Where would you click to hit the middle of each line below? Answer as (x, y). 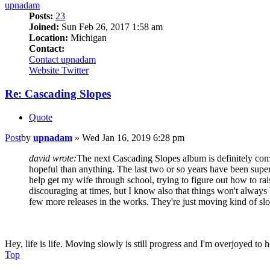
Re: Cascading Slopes (58, 93)
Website (44, 71)
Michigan (87, 38)
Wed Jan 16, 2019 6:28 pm (133, 137)
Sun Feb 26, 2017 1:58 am (111, 27)
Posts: (41, 16)
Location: (49, 38)
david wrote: (53, 158)
